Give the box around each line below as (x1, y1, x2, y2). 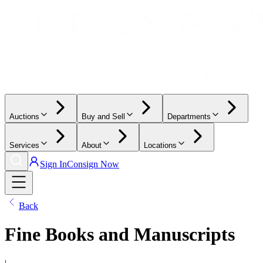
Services (9, 141, 39, 150)
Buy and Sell (82, 112, 125, 121)
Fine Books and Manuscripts (5, 224, 235, 245)
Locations (144, 141, 177, 150)
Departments (167, 112, 211, 121)
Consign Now (67, 159, 119, 169)
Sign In (40, 159, 67, 169)
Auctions (9, 112, 39, 121)
